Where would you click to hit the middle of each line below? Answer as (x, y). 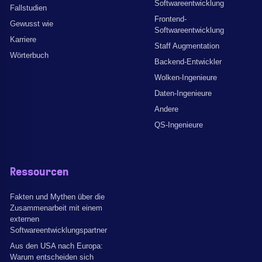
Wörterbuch (29, 55)
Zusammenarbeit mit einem (56, 208)
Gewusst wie (32, 24)
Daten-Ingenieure (183, 93)
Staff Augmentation (187, 46)
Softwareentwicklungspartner (58, 230)
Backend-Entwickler (188, 62)
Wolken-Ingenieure (186, 77)
